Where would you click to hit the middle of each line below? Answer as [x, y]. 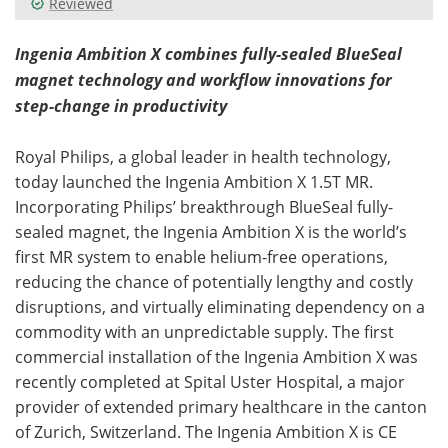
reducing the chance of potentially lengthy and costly [214, 281]
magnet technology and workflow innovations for [203, 79]
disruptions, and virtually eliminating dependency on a [220, 306]
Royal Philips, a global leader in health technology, [203, 156]
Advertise [335, 38]
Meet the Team [111, 38]
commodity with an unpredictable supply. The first [204, 331]
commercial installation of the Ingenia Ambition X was [216, 356]
